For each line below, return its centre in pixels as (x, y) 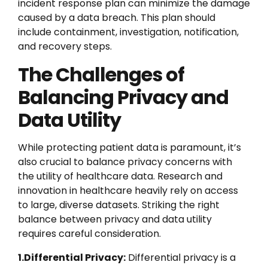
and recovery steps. (65, 46)
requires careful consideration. (89, 234)
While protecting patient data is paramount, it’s (130, 147)
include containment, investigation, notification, (128, 32)
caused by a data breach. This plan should (117, 18)
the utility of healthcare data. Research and (120, 176)
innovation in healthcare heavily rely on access (128, 191)
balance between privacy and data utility (115, 219)
